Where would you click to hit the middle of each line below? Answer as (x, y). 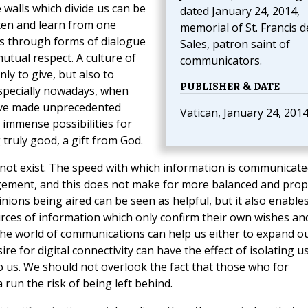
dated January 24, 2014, (240, 11)
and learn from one (66, 25)
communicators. (221, 61)
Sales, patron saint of (235, 44)
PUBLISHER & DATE (230, 87)
